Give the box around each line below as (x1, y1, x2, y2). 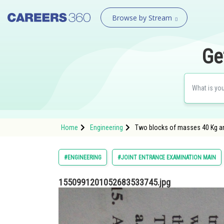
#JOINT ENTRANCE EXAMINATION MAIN (117, 154, 216, 161)
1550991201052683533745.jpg (58, 177, 170, 187)
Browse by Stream (111, 13, 172, 22)
